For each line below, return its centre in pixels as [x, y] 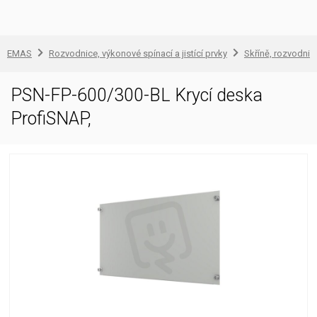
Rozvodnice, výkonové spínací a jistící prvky [138, 53]
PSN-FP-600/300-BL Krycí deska [137, 95]
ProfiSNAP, [51, 119]
